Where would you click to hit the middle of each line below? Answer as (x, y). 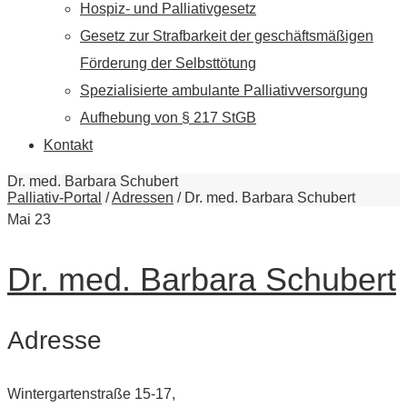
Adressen (143, 198)
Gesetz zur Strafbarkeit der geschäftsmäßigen (227, 36)
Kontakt (68, 145)
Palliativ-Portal (55, 198)
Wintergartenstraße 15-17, (91, 393)
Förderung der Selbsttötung (168, 63)
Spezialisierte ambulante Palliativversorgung (224, 90)
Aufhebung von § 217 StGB (168, 118)
